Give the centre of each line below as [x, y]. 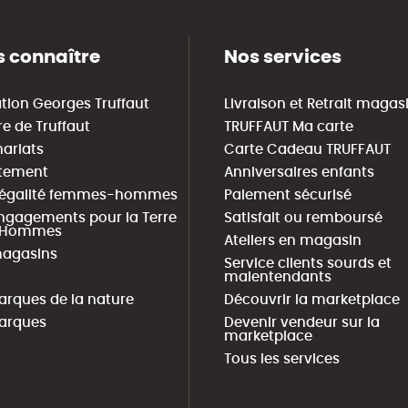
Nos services [282, 57]
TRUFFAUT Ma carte [288, 127]
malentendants [277, 277]
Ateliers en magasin [292, 241]
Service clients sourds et [307, 264]
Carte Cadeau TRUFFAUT [307, 150]
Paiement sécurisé [287, 195]
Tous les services [281, 359]
